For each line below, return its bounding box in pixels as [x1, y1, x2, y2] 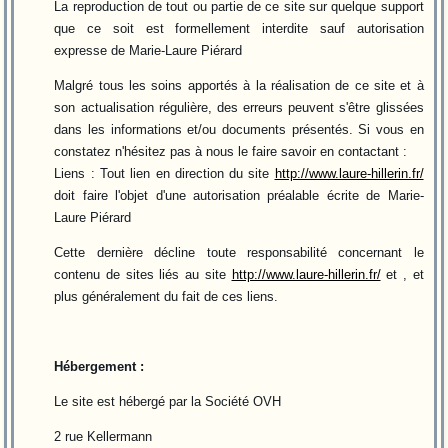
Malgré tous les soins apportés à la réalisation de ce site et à [54, 78, 424, 93]
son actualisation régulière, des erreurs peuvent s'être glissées [54, 100, 424, 115]
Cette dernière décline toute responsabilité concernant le [54, 245, 424, 260]
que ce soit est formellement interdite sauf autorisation [54, 21, 424, 36]
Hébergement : [54, 359, 145, 374]
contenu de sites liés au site [54, 267, 232, 282]
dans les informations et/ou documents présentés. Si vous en [54, 122, 424, 137]
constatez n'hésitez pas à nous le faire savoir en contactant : [54, 144, 408, 159]
